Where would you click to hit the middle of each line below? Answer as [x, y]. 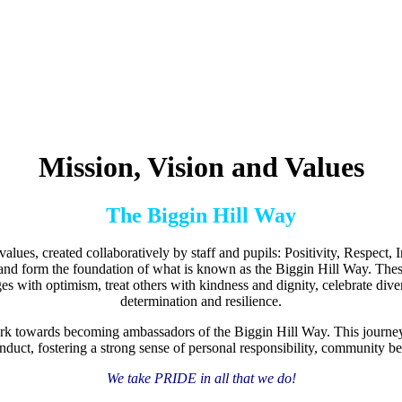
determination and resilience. [201, 301]
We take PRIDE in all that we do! [201, 379]
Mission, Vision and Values [201, 167]
